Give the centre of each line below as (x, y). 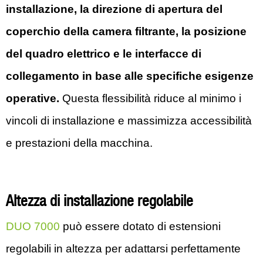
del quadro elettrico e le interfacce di (104, 54)
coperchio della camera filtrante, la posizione (126, 31)
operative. (33, 98)
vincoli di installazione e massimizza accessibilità (129, 121)
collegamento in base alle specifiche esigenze (130, 76)
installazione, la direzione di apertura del (114, 9)
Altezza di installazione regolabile (100, 202)
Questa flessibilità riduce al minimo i (150, 98)
